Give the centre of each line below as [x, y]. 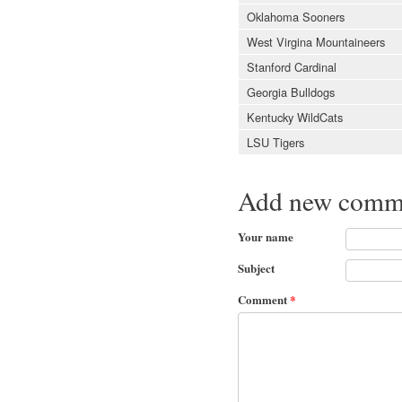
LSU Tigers [275, 142]
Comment [264, 299]
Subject [256, 267]
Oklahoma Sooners [296, 16]
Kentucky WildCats [295, 117]
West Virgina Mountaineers [316, 41]
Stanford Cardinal [292, 66]
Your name [266, 236]
